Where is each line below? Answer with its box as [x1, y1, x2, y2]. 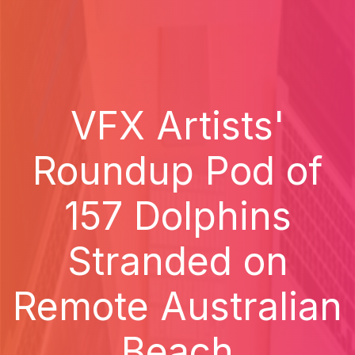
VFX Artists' [71, 102, 284, 149]
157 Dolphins [63, 193, 292, 239]
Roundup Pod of [32, 147, 323, 194]
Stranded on [67, 238, 288, 284]
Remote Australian [13, 283, 342, 330]
